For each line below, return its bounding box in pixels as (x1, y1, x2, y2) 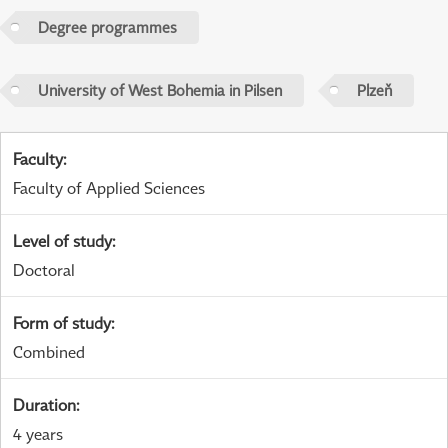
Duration (13, 394, 76, 415)
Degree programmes (37, 18, 177, 37)
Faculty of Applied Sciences (13, 177, 205, 198)
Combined (13, 341, 85, 362)
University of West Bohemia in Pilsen (37, 81, 282, 100)
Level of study (13, 230, 112, 251)
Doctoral (13, 259, 75, 280)
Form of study (13, 312, 111, 333)
